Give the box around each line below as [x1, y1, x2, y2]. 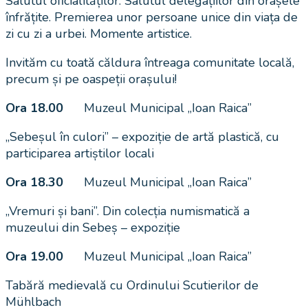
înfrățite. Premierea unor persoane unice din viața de [5, 8, 298, 25]
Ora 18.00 [5, 99, 63, 116]
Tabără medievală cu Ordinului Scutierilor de [5, 276, 258, 294]
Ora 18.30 [5, 173, 63, 190]
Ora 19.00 [5, 247, 67, 265]
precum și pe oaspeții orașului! [5, 70, 177, 87]
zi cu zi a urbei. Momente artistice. [5, 25, 192, 42]
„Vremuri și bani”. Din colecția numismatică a [5, 202, 250, 219]
